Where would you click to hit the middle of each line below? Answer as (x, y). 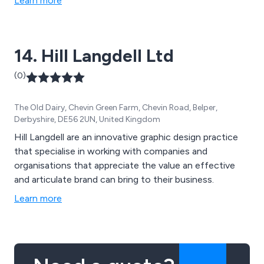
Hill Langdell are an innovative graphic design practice (126, 137)
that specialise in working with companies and (111, 151)
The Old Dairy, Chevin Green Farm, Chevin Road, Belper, (116, 108)
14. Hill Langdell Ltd (94, 56)
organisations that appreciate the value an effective (125, 166)
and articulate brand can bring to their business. (114, 180)
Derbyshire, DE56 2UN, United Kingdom (87, 120)
